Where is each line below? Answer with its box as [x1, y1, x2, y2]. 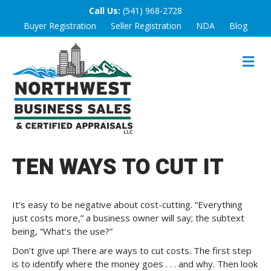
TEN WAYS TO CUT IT [12, 151, 224, 183]
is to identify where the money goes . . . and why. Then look [12, 258, 258, 270]
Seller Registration [111, 20, 181, 31]
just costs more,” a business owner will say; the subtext [12, 212, 244, 224]
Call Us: [89, 5, 120, 16]
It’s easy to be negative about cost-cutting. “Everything [12, 198, 243, 211]
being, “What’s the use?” [12, 225, 113, 237]
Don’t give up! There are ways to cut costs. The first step [12, 244, 252, 256]
